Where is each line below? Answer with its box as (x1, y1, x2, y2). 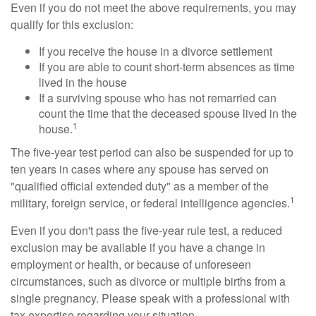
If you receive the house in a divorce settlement (39, 43, 272, 59)
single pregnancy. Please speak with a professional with (11, 290, 290, 306)
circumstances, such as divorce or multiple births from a (11, 273, 286, 289)
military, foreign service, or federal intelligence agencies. (11, 195, 290, 211)
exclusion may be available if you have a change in (11, 239, 265, 255)
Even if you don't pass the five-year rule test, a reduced (11, 222, 282, 238)
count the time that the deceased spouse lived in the (39, 105, 297, 121)
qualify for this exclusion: (11, 16, 133, 32)
